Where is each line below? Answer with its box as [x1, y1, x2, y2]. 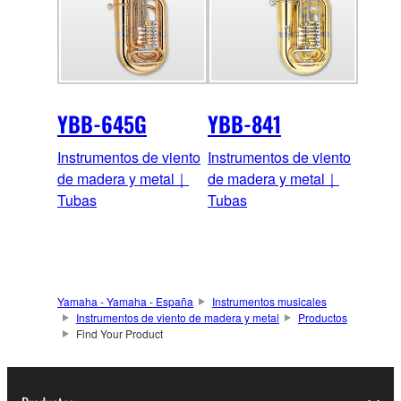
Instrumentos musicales [211, 294, 327, 310]
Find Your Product [75, 326, 163, 342]
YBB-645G [57, 107, 147, 141]
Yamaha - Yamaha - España [57, 294, 193, 310]
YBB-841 [208, 107, 281, 141]
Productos [297, 310, 347, 326]
